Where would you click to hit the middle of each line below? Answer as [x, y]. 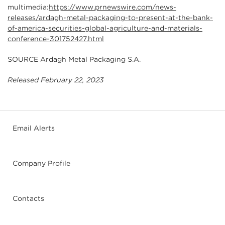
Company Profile [41, 163]
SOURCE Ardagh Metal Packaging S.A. [74, 59]
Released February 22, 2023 [55, 80]
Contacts [28, 198]
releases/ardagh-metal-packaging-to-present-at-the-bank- [110, 17]
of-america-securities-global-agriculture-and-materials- [105, 28]
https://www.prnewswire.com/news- [113, 7]
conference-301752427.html [56, 38]
